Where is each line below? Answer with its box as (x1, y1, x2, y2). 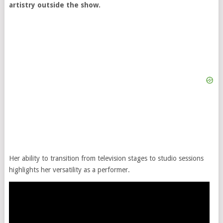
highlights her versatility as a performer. (8, 166, 130, 174)
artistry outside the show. (8, 1, 101, 9)
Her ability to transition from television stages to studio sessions (8, 154, 204, 162)
